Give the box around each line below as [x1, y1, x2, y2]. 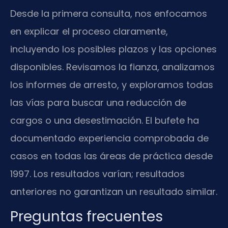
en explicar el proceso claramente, [10, 24, 168, 38]
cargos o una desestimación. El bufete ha [10, 113, 199, 127]
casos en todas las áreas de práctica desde [10, 149, 213, 162]
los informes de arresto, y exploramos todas [10, 78, 213, 91]
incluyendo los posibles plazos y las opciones [10, 42, 217, 55]
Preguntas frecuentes [10, 206, 163, 226]
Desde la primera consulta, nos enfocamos [10, 7, 207, 20]
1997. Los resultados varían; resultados [10, 167, 185, 180]
